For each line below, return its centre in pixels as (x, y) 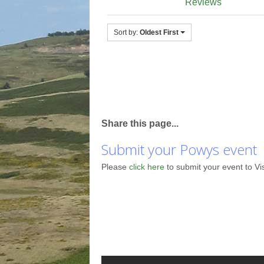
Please (115, 166)
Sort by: (127, 32)
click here (148, 166)
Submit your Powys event (179, 149)
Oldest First (159, 32)
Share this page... (140, 123)
